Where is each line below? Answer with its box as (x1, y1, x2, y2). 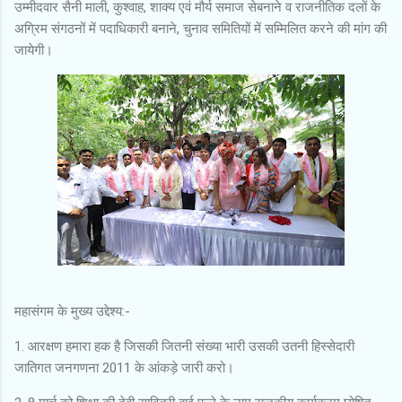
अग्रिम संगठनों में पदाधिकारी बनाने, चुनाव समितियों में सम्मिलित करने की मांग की (14, 20, 387, 37)
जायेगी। (14, 41, 53, 58)
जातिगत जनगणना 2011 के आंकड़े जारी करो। (14, 359, 238, 376)
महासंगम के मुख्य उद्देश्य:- (14, 302, 130, 319)
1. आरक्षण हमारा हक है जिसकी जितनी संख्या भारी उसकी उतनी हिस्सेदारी (14, 337, 354, 354)
